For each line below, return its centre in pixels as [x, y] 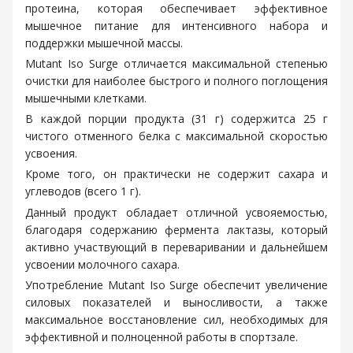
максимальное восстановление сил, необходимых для [176, 319]
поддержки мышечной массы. [104, 43]
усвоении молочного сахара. [102, 264]
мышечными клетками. [86, 98]
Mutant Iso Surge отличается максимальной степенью [176, 64]
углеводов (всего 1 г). [83, 191]
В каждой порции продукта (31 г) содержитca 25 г [176, 119]
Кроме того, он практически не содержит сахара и [176, 174]
